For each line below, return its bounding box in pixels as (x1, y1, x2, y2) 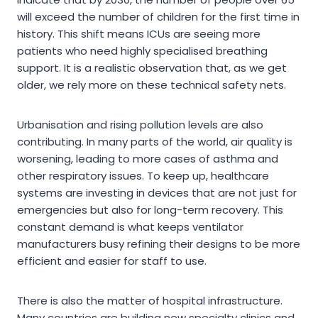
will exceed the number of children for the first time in (17, 9, 300, 25)
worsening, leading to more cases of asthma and (17, 151, 278, 167)
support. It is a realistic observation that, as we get (17, 60, 287, 76)
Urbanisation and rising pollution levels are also (17, 117, 263, 133)
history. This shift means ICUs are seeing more (17, 26, 261, 42)
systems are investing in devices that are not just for (17, 185, 297, 201)
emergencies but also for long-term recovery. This (17, 202, 283, 218)
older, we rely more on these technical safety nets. (17, 77, 286, 93)
